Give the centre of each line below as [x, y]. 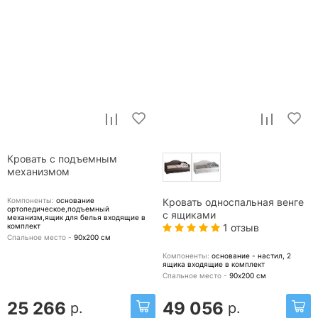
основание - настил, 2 [251, 256]
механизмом [38, 172]
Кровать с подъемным [62, 159]
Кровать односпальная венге [233, 203]
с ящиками [189, 215]
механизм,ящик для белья [55, 218]
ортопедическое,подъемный [58, 209]
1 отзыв [240, 228]
